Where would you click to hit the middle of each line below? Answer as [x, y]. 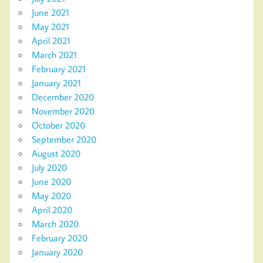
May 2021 [50, 27]
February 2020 [60, 238]
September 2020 [64, 139]
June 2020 [51, 182]
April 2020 [52, 210]
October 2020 [58, 125]
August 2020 [56, 154]
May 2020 [51, 196]
